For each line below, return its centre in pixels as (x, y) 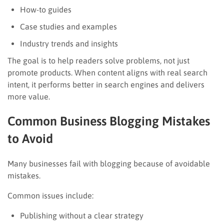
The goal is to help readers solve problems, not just (98, 60)
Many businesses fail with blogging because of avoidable (109, 163)
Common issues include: (50, 195)
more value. (29, 96)
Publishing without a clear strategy (82, 215)
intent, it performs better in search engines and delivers (106, 84)
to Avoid (30, 138)
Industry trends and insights (69, 43)
